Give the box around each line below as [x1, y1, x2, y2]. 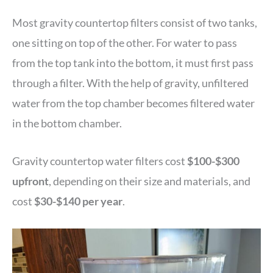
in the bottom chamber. [12, 116, 122, 130]
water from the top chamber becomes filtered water [12, 96, 255, 110]
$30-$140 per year [34, 194, 122, 208]
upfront [12, 174, 49, 188]
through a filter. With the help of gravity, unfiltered [12, 76, 249, 90]
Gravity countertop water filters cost [12, 154, 187, 168]
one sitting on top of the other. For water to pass [12, 35, 237, 49]
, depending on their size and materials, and [49, 174, 250, 188]
